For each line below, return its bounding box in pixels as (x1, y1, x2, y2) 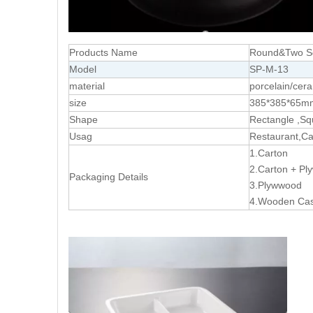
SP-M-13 (249, 64, 289, 75)
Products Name (69, 47, 138, 59)
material (69, 80, 105, 92)
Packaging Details (69, 171, 148, 183)
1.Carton (249, 147, 293, 159)
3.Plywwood (249, 180, 307, 191)
